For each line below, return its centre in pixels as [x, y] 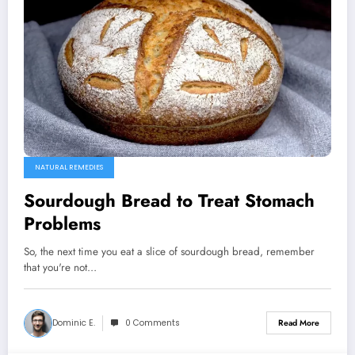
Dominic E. [74, 323]
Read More [299, 323]
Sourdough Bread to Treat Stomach [169, 200]
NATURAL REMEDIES [69, 167]
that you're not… [60, 267]
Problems [62, 223]
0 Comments [153, 323]
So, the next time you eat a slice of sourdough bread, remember [169, 251]
